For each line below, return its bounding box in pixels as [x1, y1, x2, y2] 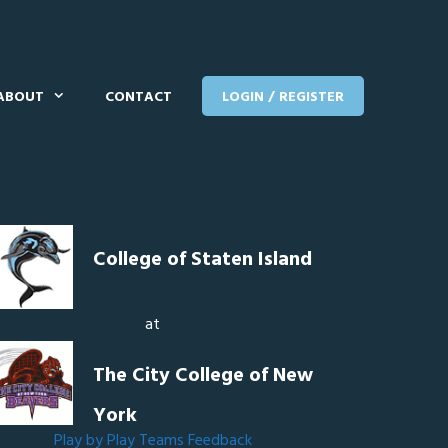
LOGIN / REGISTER [222, 86, 345, 109]
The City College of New [93, 360, 314, 392]
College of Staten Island [93, 244, 313, 276]
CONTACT [105, 86, 173, 109]
